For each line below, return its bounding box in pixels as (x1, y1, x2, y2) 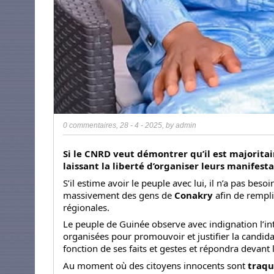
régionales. (63, 201, 109, 213)
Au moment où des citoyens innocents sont (63, 259, 248, 272)
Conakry (172, 188, 213, 201)
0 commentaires (63, 121, 116, 130)
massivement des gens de (63, 188, 172, 201)
